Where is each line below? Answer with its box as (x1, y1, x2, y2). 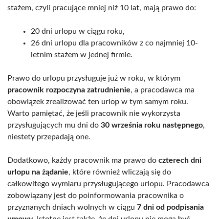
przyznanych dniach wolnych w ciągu (7, 203, 137, 211)
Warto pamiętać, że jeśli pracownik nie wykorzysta (7, 109, 180, 117)
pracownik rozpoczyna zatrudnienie (7, 86, 131, 94)
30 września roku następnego (101, 121, 203, 129)
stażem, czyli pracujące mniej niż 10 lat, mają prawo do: (7, 3, 196, 12)
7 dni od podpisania (137, 203, 204, 211)
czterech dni (158, 156, 201, 164)
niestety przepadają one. (7, 132, 90, 141)
